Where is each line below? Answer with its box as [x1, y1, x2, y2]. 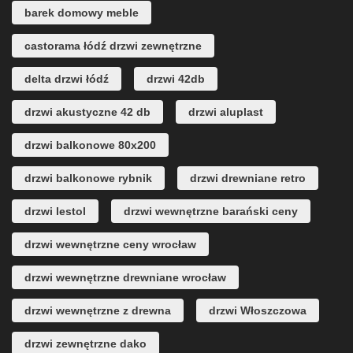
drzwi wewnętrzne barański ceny [124, 205, 298, 218]
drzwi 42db [147, 72, 205, 86]
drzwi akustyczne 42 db [24, 106, 150, 119]
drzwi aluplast [188, 106, 263, 119]
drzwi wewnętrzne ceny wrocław [24, 238, 196, 251]
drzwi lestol [24, 205, 86, 218]
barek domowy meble [24, 6, 139, 20]
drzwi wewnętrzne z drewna [24, 304, 171, 318]
